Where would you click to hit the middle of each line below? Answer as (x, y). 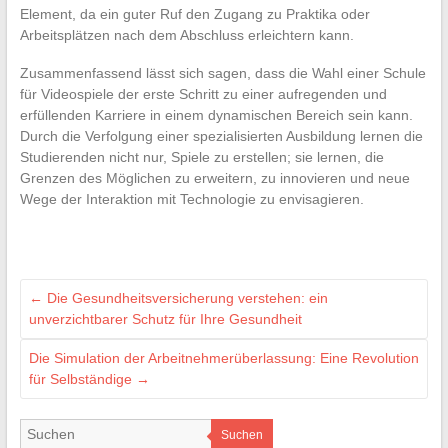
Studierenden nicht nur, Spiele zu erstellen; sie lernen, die (201, 156)
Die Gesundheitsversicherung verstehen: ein (185, 297)
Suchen (241, 434)
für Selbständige (82, 378)
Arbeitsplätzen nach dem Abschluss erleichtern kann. (186, 34)
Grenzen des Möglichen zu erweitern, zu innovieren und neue (214, 177)
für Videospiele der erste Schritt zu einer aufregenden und (203, 93)
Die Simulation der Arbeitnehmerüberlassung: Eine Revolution (223, 357)
